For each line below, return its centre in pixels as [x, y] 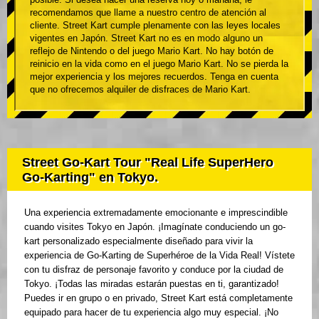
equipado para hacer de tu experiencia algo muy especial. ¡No [151, 312]
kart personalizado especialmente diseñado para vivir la [138, 241]
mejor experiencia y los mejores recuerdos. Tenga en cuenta [154, 76]
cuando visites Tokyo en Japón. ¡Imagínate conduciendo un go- [155, 226]
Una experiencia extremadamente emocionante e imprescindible [156, 212]
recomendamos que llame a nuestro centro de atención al [148, 12]
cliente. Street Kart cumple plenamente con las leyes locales [155, 25]
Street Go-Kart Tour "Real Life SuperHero [148, 162]
